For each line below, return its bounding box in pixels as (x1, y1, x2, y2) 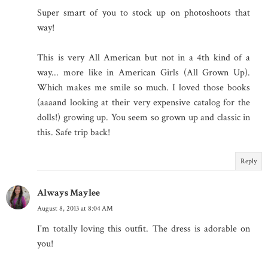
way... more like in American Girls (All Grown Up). (37, 66, 250, 79)
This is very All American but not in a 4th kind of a (37, 51, 250, 64)
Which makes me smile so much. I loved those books (37, 81, 250, 94)
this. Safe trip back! (37, 126, 110, 139)
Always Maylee (37, 186, 100, 199)
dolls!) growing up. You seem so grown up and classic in (37, 111, 250, 124)
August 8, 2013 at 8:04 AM (37, 203, 113, 213)
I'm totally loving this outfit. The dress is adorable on (37, 222, 250, 235)
